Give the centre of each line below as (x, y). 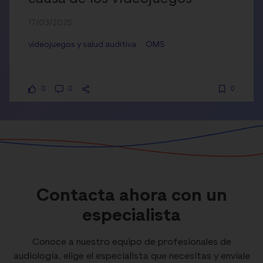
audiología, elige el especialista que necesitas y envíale (131, 256)
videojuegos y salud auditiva (82, 44)
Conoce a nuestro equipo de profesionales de (131, 242)
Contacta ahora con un (131, 196)
